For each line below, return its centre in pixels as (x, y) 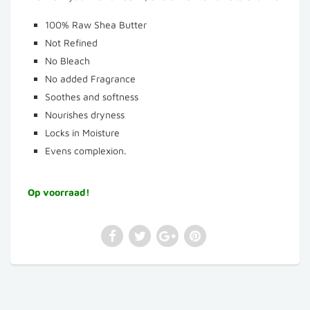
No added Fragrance (90, 78)
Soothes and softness (92, 96)
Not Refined (71, 42)
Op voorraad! (59, 192)
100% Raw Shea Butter (96, 24)
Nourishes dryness (85, 114)
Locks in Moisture (82, 132)
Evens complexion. (86, 150)
